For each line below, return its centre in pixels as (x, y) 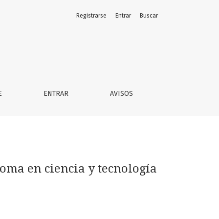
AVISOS (121, 94)
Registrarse (91, 16)
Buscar (149, 16)
